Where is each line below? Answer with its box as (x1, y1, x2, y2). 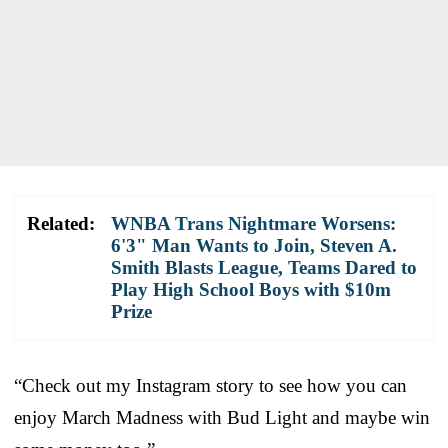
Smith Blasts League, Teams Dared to (111, 256, 417, 278)
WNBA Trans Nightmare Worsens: (111, 212, 396, 234)
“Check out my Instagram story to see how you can (14, 374, 407, 396)
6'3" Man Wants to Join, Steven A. (111, 234, 397, 256)
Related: (27, 212, 95, 234)
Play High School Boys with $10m (111, 278, 391, 300)
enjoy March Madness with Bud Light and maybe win (14, 406, 430, 428)
